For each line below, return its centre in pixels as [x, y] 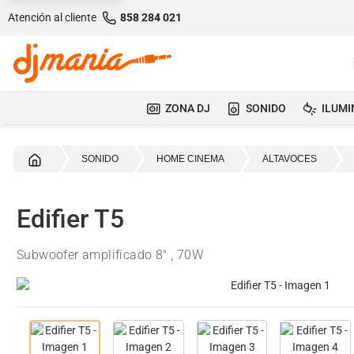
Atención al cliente [53, 17]
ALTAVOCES [290, 159]
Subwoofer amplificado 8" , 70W [110, 255]
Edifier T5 [70, 219]
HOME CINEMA [190, 159]
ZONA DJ [188, 108]
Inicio [54, 158]
